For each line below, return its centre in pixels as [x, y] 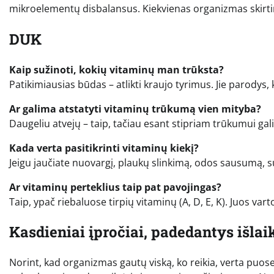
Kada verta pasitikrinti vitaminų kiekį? [104, 148]
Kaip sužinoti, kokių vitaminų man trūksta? [117, 69]
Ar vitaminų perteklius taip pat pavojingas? [115, 187]
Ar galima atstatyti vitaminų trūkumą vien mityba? [135, 109]
